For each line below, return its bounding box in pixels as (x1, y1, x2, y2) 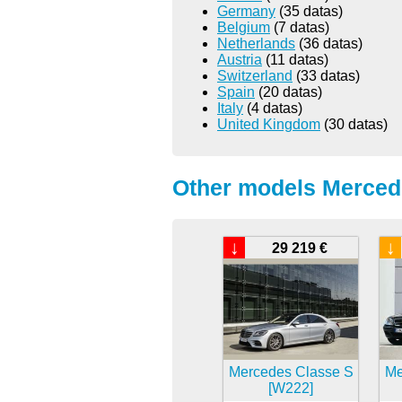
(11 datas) (262, 51, 328, 67)
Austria (217, 51, 262, 67)
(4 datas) (243, 100, 302, 116)
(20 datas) (255, 83, 322, 100)
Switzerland (217, 67, 293, 83)
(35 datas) (275, 3, 343, 19)
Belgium (217, 19, 270, 35)
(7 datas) (270, 19, 329, 35)
